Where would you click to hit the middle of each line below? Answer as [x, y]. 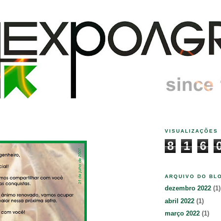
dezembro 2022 [188, 188]
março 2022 [182, 214]
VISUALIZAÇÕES [192, 131]
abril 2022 [180, 201]
